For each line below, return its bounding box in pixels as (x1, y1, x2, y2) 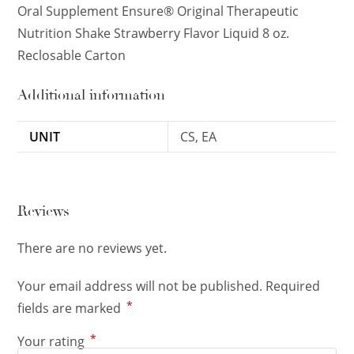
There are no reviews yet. (17, 239, 168, 258)
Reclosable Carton (17, 47, 126, 65)
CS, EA (180, 128, 217, 146)
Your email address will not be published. (17, 277, 263, 296)
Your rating (17, 333, 88, 351)
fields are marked (17, 299, 125, 318)
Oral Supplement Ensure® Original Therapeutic (17, 2, 299, 21)
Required (265, 277, 321, 296)
